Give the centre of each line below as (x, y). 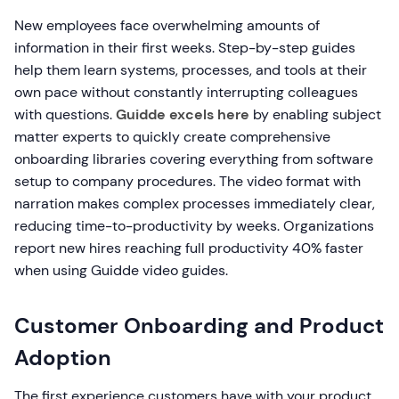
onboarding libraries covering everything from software (194, 159)
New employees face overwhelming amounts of (167, 26)
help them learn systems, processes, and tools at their (191, 70)
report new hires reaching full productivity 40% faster (189, 248)
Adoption (63, 358)
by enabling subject (315, 115)
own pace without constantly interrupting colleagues (186, 93)
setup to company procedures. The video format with (187, 182)
